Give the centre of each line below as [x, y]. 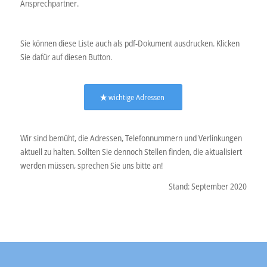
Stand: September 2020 [208, 187]
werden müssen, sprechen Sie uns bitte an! [91, 166]
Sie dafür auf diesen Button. [66, 57]
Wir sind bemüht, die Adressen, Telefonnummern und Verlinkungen [131, 138]
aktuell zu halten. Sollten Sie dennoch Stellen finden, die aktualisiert [131, 152]
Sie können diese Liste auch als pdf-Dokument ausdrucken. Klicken [130, 43]
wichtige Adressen [137, 97]
